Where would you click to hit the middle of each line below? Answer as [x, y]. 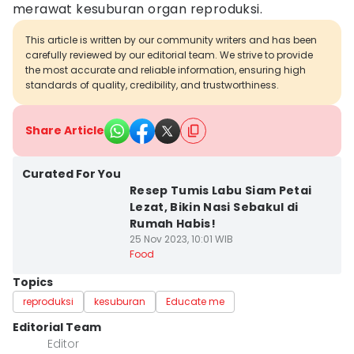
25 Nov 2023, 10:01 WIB [181, 239]
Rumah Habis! [173, 224]
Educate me [195, 301]
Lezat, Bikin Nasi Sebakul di [214, 207]
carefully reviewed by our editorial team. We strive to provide [169, 55]
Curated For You [72, 174]
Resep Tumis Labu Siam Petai [220, 190]
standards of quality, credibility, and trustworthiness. [152, 85]
